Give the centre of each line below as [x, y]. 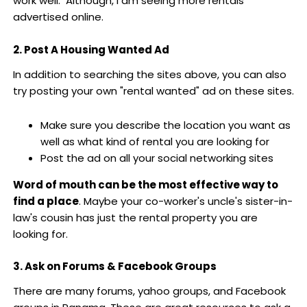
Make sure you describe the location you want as [165, 125]
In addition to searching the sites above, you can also [149, 74]
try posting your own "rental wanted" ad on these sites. [153, 90]
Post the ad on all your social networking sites [157, 158]
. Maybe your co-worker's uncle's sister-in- [185, 201]
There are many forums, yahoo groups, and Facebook [149, 291]
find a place [46, 201]
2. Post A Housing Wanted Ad [91, 49]
